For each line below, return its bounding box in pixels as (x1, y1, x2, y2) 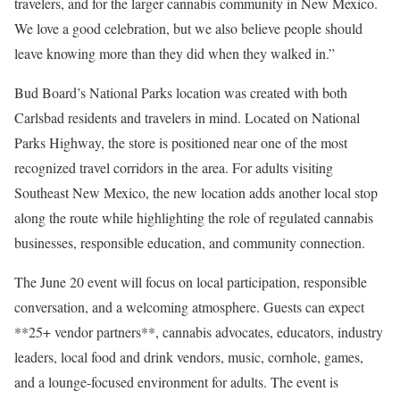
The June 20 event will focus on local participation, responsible (14, 272, 367, 291)
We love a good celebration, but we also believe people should (14, 19, 362, 37)
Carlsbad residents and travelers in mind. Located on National (14, 108, 360, 127)
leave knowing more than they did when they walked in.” (14, 44, 335, 62)
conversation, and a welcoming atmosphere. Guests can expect (14, 297, 364, 316)
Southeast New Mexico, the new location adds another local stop (14, 183, 378, 202)
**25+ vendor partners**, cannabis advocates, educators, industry (14, 322, 383, 341)
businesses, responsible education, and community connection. (14, 233, 365, 252)
